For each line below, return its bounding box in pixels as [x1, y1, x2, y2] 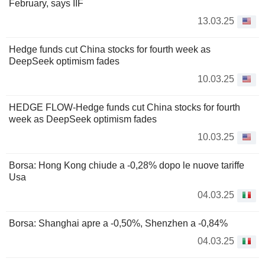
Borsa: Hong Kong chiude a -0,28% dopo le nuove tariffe [9, 160, 244, 170]
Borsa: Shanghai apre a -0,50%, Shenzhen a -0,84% [9, 218, 228, 228]
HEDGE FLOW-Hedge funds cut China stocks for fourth [9, 102, 240, 112]
